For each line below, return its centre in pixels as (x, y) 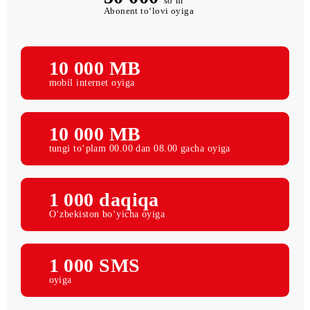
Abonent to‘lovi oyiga (165, 47)
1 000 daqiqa (116, 256)
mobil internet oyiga (102, 126)
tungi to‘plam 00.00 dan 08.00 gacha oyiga (155, 199)
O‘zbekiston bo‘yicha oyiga (119, 272)
